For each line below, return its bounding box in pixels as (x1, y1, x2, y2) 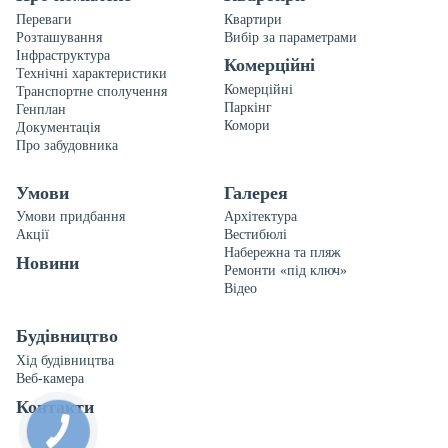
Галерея (224, 182, 288, 203)
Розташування (16, 29, 102, 45)
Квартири (224, 11, 282, 27)
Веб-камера (16, 371, 84, 387)
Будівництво (16, 326, 118, 347)
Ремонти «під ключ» (224, 263, 347, 279)
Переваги (16, 11, 72, 27)
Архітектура (224, 209, 297, 225)
